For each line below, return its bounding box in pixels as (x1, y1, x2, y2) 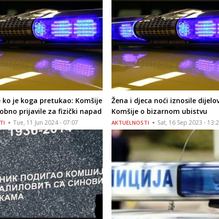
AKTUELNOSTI (111, 119, 149, 127)
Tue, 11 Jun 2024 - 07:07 (13, 118, 79, 127)
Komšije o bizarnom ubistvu (111, 107, 207, 116)
